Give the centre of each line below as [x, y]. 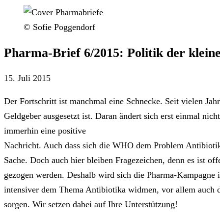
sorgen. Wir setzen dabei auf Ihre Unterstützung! [91, 205]
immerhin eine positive [45, 131]
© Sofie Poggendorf [59, 27]
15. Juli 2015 [27, 78]
